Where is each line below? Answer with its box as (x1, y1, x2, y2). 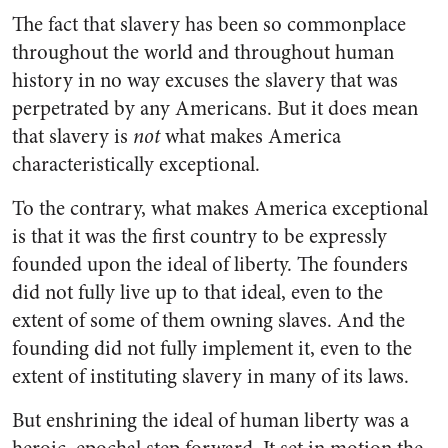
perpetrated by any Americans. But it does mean (12, 93, 418, 123)
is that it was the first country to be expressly (12, 221, 387, 251)
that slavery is (12, 121, 133, 151)
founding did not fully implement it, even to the (12, 333, 412, 363)
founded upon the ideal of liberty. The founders (12, 249, 408, 279)
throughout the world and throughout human (12, 37, 394, 67)
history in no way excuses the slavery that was (12, 65, 398, 95)
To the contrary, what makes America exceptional (12, 193, 428, 223)
